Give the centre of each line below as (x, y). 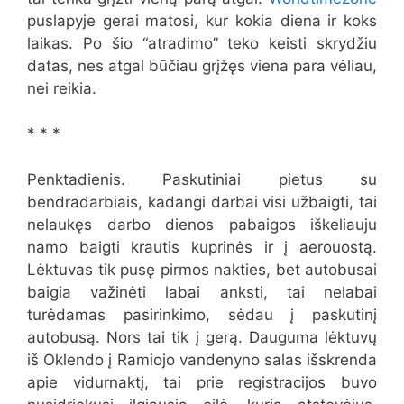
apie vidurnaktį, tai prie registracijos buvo (202, 382)
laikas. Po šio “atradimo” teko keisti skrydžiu (202, 43)
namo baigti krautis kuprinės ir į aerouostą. (202, 247)
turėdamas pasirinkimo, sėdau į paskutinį (202, 314)
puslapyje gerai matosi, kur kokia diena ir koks (202, 20)
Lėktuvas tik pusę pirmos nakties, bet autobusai (202, 269)
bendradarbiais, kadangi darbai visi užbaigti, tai (202, 202)
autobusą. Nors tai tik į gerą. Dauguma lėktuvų (202, 337)
